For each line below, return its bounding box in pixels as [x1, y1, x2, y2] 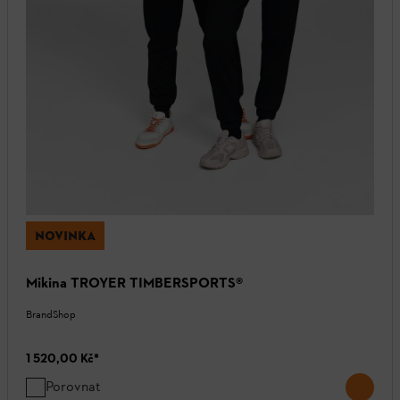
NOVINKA [35, 228, 96, 245]
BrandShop [26, 308, 76, 321]
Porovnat [46, 378, 101, 396]
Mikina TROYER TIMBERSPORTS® [26, 274, 243, 292]
